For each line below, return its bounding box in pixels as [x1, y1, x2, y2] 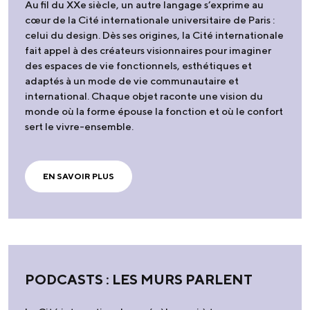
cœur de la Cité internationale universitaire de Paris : [25, 13, 275, 26]
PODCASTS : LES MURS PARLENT [25, 271, 253, 287]
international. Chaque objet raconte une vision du [25, 89, 263, 102]
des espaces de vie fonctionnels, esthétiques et [25, 59, 252, 71]
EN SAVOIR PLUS [43, 170, 114, 181]
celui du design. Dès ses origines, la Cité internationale [25, 28, 284, 41]
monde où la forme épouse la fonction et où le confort [25, 104, 283, 117]
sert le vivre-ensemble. [25, 120, 136, 132]
